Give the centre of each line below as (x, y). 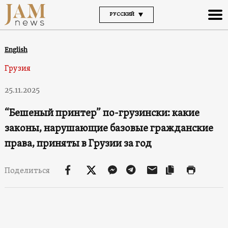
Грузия (17, 68)
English (16, 49)
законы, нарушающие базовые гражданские (109, 129)
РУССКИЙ (122, 14)
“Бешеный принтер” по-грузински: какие (102, 113)
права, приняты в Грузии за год (79, 144)
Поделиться (28, 171)
